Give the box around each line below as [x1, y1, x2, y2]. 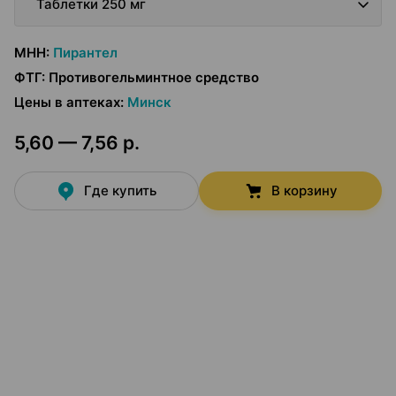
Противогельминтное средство [49, 69, 259, 86]
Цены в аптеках [14, 94, 120, 110]
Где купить [84, 182, 157, 199]
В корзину [270, 182, 338, 199]
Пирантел [53, 44, 118, 61]
